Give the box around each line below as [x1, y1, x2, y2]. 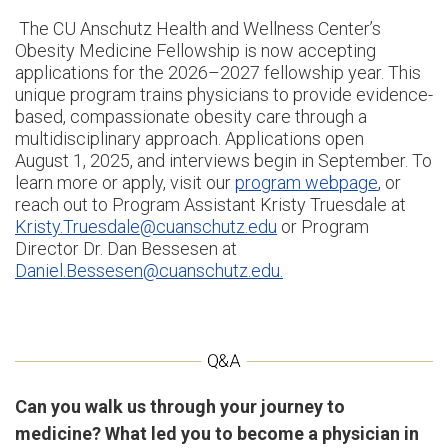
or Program [277, 215, 369, 237]
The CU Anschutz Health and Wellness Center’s [15, 17, 381, 39]
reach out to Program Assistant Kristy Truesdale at [15, 193, 406, 215]
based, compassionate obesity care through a [15, 105, 367, 127]
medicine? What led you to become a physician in [15, 422, 419, 444]
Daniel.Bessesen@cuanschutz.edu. [15, 259, 283, 281]
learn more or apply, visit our [15, 171, 235, 193]
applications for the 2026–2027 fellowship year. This [15, 61, 421, 83]
